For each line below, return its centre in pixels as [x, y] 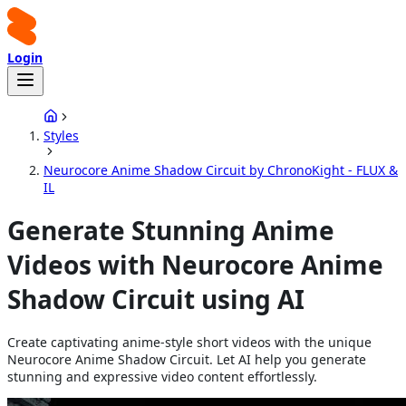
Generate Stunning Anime [171, 230]
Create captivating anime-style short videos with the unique [189, 342]
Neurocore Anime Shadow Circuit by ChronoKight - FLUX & [221, 170]
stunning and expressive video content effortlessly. [162, 376]
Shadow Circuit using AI [156, 299]
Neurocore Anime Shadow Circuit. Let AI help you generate [187, 359]
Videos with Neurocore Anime [195, 264]
